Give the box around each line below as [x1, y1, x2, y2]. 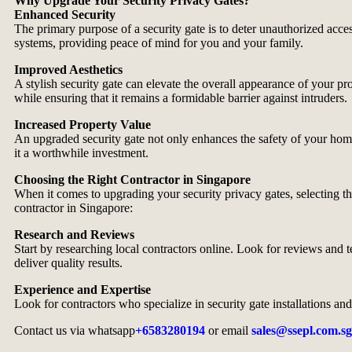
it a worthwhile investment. [14, 146, 148, 159]
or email [205, 324, 251, 337]
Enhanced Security [14, 8, 115, 21]
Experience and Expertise [14, 283, 151, 296]
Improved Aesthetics [14, 63, 123, 76]
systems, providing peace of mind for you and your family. [14, 36, 303, 49]
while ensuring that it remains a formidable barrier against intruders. [14, 91, 347, 104]
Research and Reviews [14, 228, 134, 241]
